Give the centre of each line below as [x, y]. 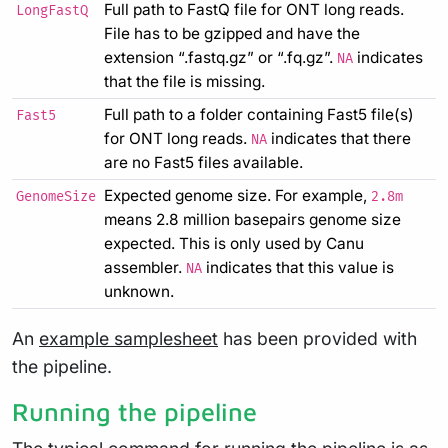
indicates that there [339, 138]
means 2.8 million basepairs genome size [252, 219]
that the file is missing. [184, 81]
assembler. [145, 267]
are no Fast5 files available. [203, 162]
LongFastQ [52, 10]
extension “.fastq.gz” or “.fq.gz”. [220, 57]
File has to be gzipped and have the [232, 33]
